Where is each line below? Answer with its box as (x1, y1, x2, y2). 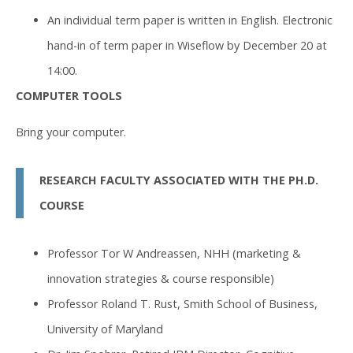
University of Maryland (47, 321, 163, 336)
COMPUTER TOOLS (16, 87, 122, 103)
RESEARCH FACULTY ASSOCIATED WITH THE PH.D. (39, 173, 318, 188)
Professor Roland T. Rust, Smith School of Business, (47, 295, 318, 311)
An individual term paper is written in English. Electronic (47, 12, 333, 28)
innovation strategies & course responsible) (47, 270, 274, 286)
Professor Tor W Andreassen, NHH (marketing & (47, 245, 301, 261)
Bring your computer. (16, 124, 126, 140)
